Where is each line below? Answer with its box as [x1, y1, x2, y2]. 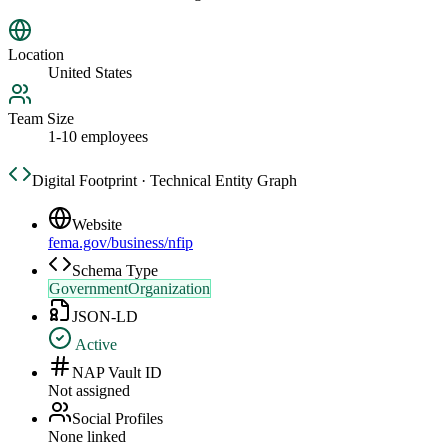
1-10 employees [48, 128, 148, 146]
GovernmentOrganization [49, 280, 210, 298]
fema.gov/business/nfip [48, 234, 193, 252]
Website [72, 216, 122, 234]
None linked [48, 428, 126, 446]
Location [8, 46, 64, 64]
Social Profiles [72, 410, 163, 428]
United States [48, 64, 132, 82]
